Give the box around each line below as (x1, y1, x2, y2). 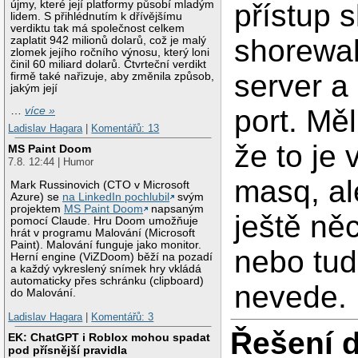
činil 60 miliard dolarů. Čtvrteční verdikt (10, 58, 207, 70)
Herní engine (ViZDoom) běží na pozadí (10, 251, 213, 264)
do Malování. (10, 287, 77, 300)
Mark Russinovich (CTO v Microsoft (10, 179, 190, 192)
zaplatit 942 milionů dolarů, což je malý (10, 34, 207, 46)
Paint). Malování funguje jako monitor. (10, 239, 202, 252)
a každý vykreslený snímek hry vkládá (10, 263, 202, 276)
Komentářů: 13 (91, 121, 160, 134)
